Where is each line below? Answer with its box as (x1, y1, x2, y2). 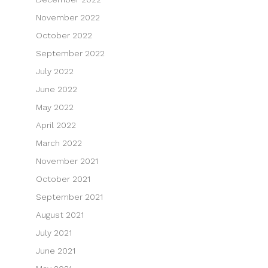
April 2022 (35, 120, 76, 130)
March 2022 (35, 138, 82, 148)
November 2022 (35, 12, 100, 22)
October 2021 (35, 173, 90, 184)
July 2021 (35, 227, 72, 237)
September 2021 (35, 191, 103, 202)
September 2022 (35, 48, 105, 58)
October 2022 (35, 30, 92, 40)
